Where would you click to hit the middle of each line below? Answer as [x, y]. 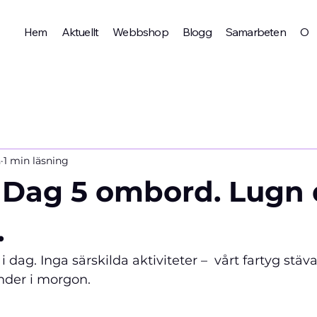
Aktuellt [80, 32]
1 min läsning [36, 160]
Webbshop [140, 32]
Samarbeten [255, 32]
